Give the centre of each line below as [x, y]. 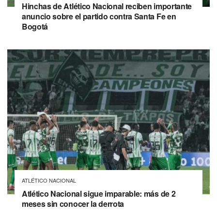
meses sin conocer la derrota [73, 203]
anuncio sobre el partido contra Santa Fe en [99, 16]
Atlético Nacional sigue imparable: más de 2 [99, 193]
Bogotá [35, 27]
